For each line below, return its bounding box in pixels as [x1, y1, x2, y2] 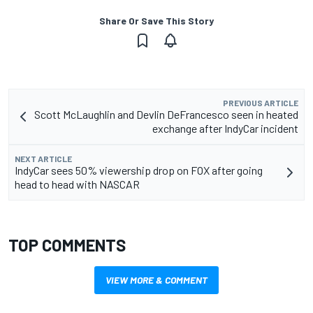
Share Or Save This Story [99, 14, 214, 27]
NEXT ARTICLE [15, 153, 72, 163]
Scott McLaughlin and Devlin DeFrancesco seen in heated [34, 107, 298, 121]
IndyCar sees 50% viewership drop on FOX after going [15, 163, 263, 177]
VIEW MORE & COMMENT [105, 273, 208, 286]
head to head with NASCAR [15, 177, 140, 191]
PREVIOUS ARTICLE [223, 97, 298, 108]
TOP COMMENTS [8, 234, 126, 255]
